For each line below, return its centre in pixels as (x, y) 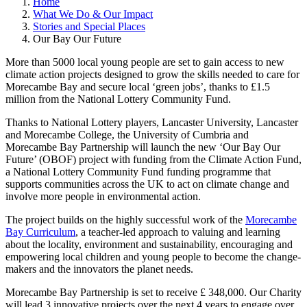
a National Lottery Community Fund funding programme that (138, 171)
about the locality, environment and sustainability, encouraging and (149, 244)
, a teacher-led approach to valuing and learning (178, 232)
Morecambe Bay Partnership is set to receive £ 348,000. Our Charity (153, 292)
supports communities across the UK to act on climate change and (147, 184)
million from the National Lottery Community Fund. (118, 99)
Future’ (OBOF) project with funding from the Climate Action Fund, (153, 159)
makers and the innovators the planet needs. (99, 269)
